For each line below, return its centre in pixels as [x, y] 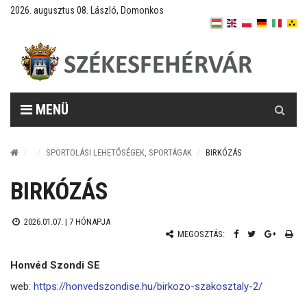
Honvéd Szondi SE [55, 265]
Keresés [280, 99]
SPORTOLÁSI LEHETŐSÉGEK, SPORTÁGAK [119, 152]
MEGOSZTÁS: [200, 234]
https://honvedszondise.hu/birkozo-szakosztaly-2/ [148, 286]
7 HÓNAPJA [89, 222]
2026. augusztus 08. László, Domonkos [87, 10]
